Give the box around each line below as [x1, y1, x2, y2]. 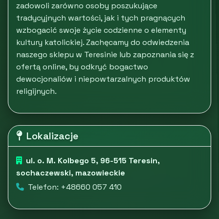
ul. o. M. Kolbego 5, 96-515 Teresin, [26, 155, 160, 166]
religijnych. [16, 86, 57, 96]
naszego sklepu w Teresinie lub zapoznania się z [16, 49, 194, 60]
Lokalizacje [26, 130, 78, 142]
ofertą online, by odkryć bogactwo [16, 62, 148, 72]
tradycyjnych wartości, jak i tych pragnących [16, 13, 185, 23]
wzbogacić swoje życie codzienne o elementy [16, 25, 186, 35]
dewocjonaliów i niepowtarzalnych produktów [16, 74, 190, 84]
